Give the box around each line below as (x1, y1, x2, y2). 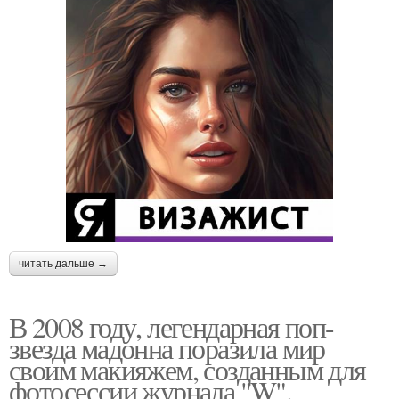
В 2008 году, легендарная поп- (9, 306, 334, 346)
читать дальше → (19, 256, 108, 270)
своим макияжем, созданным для (9, 349, 366, 388)
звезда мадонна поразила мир (9, 328, 325, 367)
